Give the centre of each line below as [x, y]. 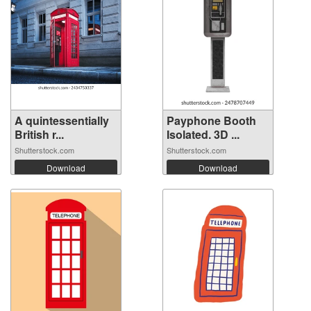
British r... [39, 134]
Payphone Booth [211, 120]
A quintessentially [62, 120]
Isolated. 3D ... [203, 134]
